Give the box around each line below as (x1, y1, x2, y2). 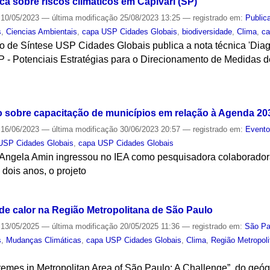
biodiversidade (182, 27, 233, 36)
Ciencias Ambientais (6, 27, 78, 36)
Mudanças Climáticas (6, 236, 82, 245)
